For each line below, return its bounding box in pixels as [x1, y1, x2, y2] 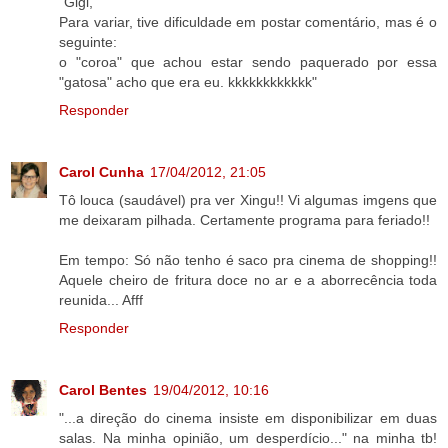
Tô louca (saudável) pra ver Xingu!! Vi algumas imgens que [59, 191, 437, 208]
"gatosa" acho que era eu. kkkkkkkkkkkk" [59, 73, 317, 90]
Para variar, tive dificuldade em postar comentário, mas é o [59, 13, 437, 30]
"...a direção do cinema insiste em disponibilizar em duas [59, 409, 437, 426]
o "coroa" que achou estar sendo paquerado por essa [59, 53, 437, 70]
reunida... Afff [59, 291, 143, 308]
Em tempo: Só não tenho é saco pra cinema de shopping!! [59, 251, 437, 268]
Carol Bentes [59, 381, 147, 398]
